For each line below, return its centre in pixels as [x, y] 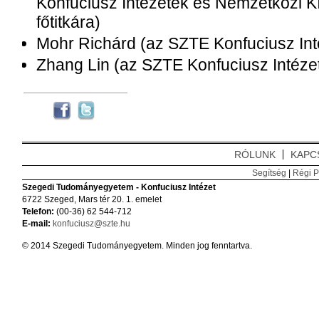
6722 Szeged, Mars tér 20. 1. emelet [91, 199]
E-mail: [36, 224]
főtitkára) [68, 22]
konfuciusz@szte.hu [91, 224]
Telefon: [38, 211]
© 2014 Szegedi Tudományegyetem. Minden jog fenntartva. [137, 246]
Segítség [269, 173]
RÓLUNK [255, 155]
